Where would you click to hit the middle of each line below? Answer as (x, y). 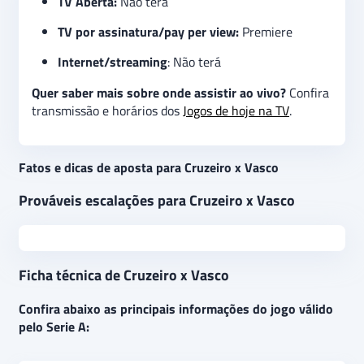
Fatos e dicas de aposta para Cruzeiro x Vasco (149, 167)
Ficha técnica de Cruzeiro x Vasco (124, 275)
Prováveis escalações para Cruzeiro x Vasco (157, 200)
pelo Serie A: (54, 327)
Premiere (267, 32)
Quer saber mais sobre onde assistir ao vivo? (159, 93)
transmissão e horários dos (107, 110)
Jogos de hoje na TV (236, 110)
